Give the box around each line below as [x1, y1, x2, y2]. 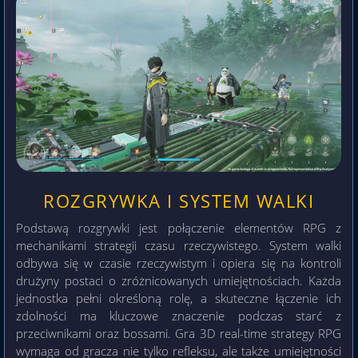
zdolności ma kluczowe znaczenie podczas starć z [16, 307, 342, 324]
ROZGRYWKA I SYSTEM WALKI [43, 189, 315, 213]
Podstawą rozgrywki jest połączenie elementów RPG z [16, 219, 342, 236]
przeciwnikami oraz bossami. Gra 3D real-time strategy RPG [16, 324, 342, 341]
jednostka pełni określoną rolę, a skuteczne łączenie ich [16, 289, 342, 306]
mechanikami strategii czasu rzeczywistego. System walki [16, 237, 342, 253]
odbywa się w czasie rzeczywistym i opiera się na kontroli [16, 254, 342, 271]
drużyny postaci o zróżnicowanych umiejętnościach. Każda [16, 272, 342, 288]
